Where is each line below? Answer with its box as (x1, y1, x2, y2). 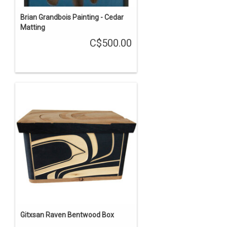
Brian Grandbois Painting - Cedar (20, 13, 124, 21)
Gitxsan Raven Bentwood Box (20, 210, 114, 219)
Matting (20, 23, 45, 31)
